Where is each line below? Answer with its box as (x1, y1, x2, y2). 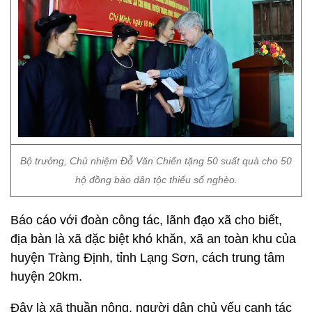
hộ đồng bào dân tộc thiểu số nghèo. (75, 174, 237, 185)
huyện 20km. (10, 270, 82, 283)
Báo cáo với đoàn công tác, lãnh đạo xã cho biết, (10, 213, 282, 227)
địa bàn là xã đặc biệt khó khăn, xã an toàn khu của (10, 232, 296, 246)
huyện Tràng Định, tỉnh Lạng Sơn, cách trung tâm (10, 251, 285, 265)
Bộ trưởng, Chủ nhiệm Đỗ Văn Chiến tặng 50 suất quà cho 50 (20, 155, 292, 166)
